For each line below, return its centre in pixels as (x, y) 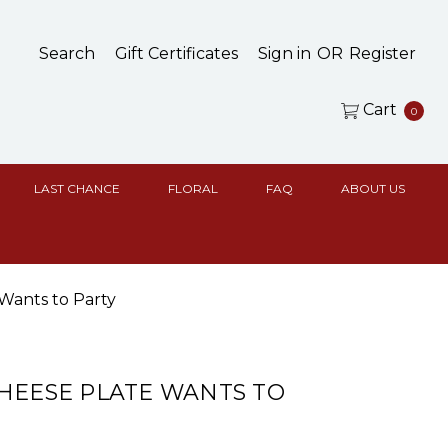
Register (382, 53)
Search (67, 53)
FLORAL (193, 188)
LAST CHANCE (77, 188)
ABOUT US (373, 188)
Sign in (284, 53)
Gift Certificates (176, 53)
